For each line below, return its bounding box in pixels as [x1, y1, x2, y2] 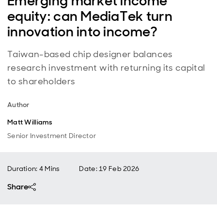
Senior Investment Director [7, 131, 96, 140]
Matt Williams [7, 118, 53, 126]
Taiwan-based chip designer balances [7, 48, 173, 60]
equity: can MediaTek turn [7, 7, 172, 25]
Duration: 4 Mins [7, 164, 60, 173]
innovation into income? [7, 23, 158, 41]
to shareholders [7, 76, 76, 87]
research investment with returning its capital [7, 62, 205, 74]
